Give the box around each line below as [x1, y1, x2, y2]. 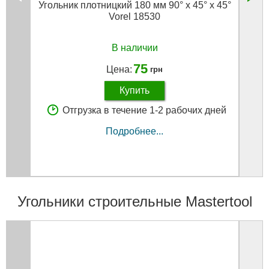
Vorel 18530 [109, 11, 160, 22]
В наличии [111, 42, 158, 53]
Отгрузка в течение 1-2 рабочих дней [62, 105, 226, 116]
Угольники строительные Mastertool [17, 193, 252, 210]
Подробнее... [106, 125, 163, 136]
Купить [119, 85, 150, 96]
